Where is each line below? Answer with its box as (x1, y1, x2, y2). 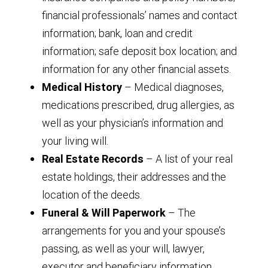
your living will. (42, 133, 108, 148)
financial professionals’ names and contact (42, 8, 237, 22)
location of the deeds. (42, 187, 142, 202)
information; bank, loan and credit (42, 26, 193, 40)
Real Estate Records (42, 151, 144, 166)
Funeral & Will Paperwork (42, 205, 168, 220)
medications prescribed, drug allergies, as (42, 98, 234, 112)
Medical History (42, 80, 122, 94)
